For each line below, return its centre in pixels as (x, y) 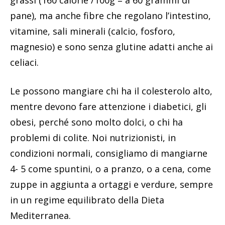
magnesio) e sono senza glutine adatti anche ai (111, 47)
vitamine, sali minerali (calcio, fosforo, (93, 31)
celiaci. (24, 63)
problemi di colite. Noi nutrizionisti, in (93, 138)
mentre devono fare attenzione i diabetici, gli (108, 107)
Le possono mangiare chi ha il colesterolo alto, (111, 91)
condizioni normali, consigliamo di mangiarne (109, 153)
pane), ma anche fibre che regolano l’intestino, (110, 16)
